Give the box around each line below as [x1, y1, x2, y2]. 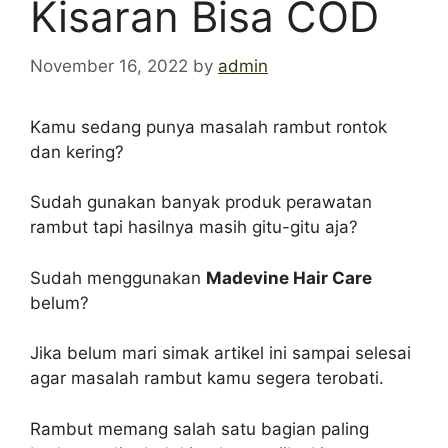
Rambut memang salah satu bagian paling [30, 418, 369, 439]
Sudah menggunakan [30, 267, 206, 288]
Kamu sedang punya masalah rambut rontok [30, 116, 387, 137]
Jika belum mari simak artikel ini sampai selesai [30, 343, 411, 363]
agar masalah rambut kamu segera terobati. [30, 368, 384, 388]
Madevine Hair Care [206, 267, 372, 288]
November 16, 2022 [30, 55, 188, 76]
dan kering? [30, 141, 124, 162]
